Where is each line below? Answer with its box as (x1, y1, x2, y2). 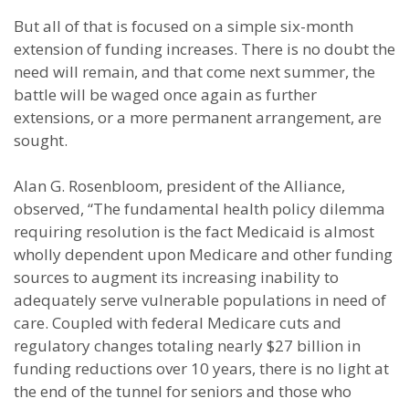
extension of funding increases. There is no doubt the (14, 38, 395, 59)
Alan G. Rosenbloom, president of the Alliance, (14, 175, 345, 196)
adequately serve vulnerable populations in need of (14, 289, 386, 310)
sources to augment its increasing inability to (14, 267, 339, 288)
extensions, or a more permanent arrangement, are (14, 107, 382, 128)
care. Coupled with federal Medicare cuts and (14, 312, 341, 333)
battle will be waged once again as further (14, 84, 317, 105)
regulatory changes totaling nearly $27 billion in (14, 335, 361, 356)
